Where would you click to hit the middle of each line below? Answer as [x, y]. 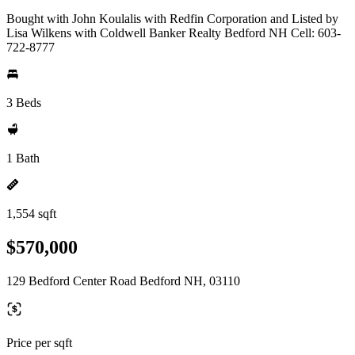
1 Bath [23, 158]
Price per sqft [39, 342]
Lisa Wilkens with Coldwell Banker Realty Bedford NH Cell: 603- [174, 33]
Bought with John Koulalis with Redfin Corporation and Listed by [172, 19]
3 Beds [24, 103]
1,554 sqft [31, 214]
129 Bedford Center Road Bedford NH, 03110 [123, 281]
